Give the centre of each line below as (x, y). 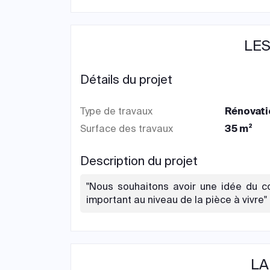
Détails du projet (126, 80)
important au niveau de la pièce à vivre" (177, 200)
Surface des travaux (127, 129)
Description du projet (139, 161)
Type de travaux (116, 111)
